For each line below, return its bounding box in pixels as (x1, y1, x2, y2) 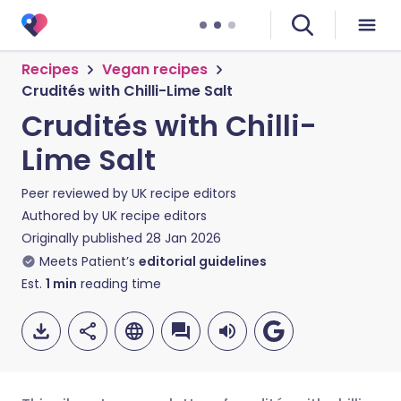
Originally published (21, 229, 142, 247)
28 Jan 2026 (146, 229, 221, 247)
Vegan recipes (102, 59, 208, 80)
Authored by (21, 207, 102, 225)
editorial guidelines (139, 252, 267, 270)
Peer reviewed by (21, 184, 132, 202)
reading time (77, 275, 161, 293)
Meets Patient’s (39, 252, 135, 270)
